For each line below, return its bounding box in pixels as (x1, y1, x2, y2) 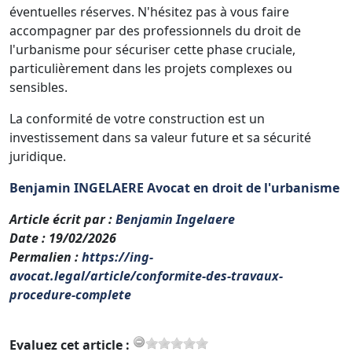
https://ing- (82, 247, 153, 266)
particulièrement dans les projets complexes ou (9, 59, 292, 77)
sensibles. (9, 78, 68, 96)
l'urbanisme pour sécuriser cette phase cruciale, (9, 40, 295, 58)
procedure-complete (9, 285, 131, 303)
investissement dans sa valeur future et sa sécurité (9, 128, 311, 146)
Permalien (9, 247, 71, 266)
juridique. (9, 147, 66, 165)
